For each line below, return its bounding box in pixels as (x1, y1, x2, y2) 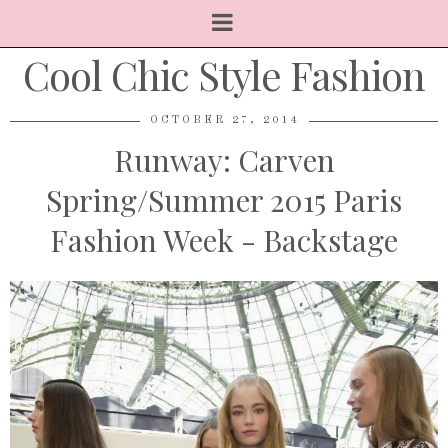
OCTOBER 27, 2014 (149, 115, 299, 126)
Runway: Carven (113, 140, 335, 180)
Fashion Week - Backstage (50, 220, 398, 260)
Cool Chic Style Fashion (23, 48, 425, 101)
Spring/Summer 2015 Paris (46, 180, 402, 220)
